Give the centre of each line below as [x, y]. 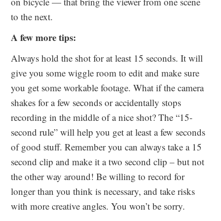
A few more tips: [44, 37]
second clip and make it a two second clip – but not [108, 162]
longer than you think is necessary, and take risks [103, 191]
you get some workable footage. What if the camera [108, 88]
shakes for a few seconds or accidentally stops [96, 103]
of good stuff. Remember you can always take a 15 [107, 147]
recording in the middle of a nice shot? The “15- [102, 117]
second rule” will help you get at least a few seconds [108, 132]
